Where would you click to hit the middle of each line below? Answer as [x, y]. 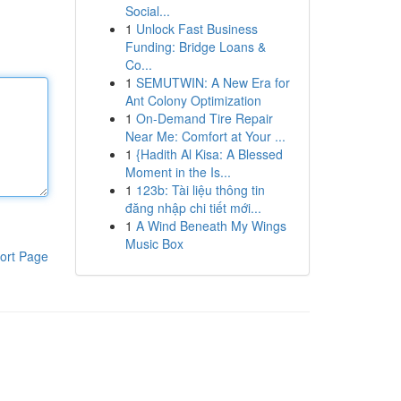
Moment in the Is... [178, 172]
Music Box [154, 243]
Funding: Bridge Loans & [195, 47]
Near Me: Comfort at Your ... [205, 136]
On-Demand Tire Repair [204, 118]
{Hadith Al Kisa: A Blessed [209, 154]
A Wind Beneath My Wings [211, 226]
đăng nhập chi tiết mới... [193, 208]
